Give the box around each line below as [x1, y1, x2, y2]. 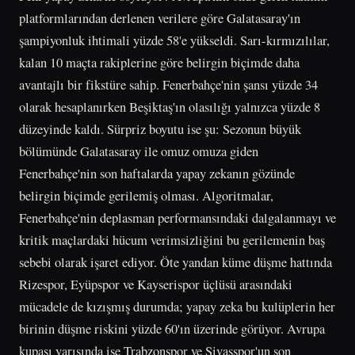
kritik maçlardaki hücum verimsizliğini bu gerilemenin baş [19, 230, 325, 249]
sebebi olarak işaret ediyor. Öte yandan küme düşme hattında [19, 252, 332, 271]
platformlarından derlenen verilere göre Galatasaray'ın [19, 8, 300, 27]
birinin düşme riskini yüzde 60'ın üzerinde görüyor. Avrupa [19, 319, 325, 338]
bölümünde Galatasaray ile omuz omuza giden [19, 141, 258, 160]
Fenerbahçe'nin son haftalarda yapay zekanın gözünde [19, 163, 295, 182]
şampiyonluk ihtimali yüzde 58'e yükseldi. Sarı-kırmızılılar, [19, 30, 330, 49]
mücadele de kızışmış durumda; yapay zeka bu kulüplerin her [19, 296, 335, 315]
